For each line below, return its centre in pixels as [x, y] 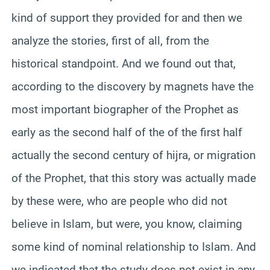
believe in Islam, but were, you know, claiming [127, 224]
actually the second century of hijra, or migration [133, 155]
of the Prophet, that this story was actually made [134, 178]
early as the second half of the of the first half [127, 132]
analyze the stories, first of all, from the [110, 40]
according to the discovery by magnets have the [133, 86]
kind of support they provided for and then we [127, 17]
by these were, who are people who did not [119, 201]
